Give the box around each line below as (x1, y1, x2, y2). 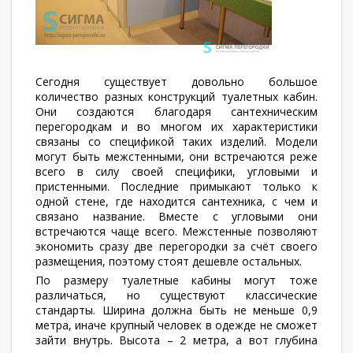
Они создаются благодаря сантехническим (35, 104, 318, 119)
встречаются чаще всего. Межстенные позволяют (35, 224, 318, 239)
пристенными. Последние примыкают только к (35, 179, 318, 194)
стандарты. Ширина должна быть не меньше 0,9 (35, 303, 318, 318)
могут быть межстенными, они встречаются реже (35, 149, 318, 164)
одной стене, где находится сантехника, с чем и (35, 194, 318, 209)
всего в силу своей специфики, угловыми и (35, 164, 318, 179)
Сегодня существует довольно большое (35, 74, 318, 89)
